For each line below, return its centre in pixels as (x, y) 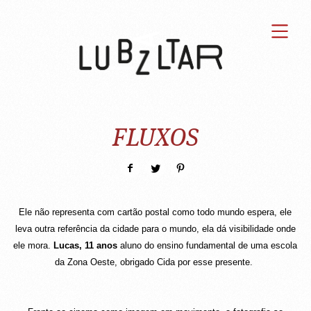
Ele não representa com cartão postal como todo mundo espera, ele (155, 212)
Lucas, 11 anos (87, 245)
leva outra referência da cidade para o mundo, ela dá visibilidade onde (155, 229)
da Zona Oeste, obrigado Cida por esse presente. (155, 262)
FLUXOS (155, 140)
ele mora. (34, 245)
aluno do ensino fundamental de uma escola (209, 245)
